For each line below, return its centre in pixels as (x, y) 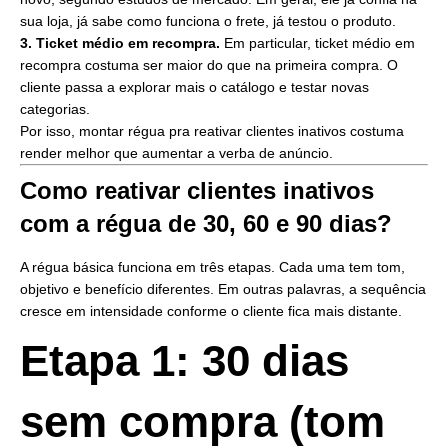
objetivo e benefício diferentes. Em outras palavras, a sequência (223, 289)
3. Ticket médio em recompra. (120, 43)
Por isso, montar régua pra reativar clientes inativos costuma (212, 131)
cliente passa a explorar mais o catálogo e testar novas (194, 87)
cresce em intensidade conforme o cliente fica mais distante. (211, 311)
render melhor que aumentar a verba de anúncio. (176, 153)
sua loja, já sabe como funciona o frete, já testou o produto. (208, 21)
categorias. (55, 109)
